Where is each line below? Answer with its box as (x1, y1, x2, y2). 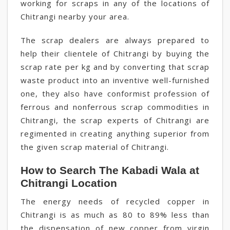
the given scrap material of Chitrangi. (21, 142, 169, 152)
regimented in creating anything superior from (21, 128, 209, 139)
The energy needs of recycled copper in (21, 196, 209, 206)
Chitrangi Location (21, 177, 117, 189)
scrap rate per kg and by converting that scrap (21, 62, 209, 72)
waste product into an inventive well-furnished (21, 75, 209, 85)
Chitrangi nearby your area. (21, 11, 129, 22)
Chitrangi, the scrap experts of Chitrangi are (21, 115, 209, 125)
